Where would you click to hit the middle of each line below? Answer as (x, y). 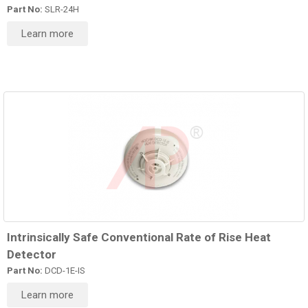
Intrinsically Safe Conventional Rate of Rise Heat (139, 238)
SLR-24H (61, 10)
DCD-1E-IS (64, 271)
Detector (32, 255)
